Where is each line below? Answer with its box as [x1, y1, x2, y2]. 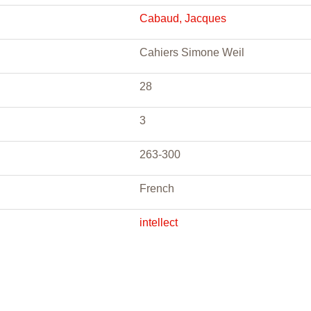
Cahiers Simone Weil [140, 47, 244, 58]
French [140, 183, 174, 194]
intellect [140, 217, 178, 228]
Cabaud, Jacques [140, 12, 226, 24]
